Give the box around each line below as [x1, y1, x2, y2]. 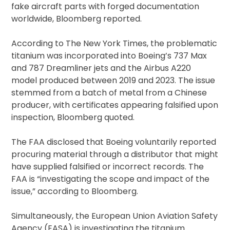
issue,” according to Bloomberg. [11, 185, 139, 198]
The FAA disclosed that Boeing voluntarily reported [11, 136, 217, 148]
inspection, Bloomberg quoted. [11, 111, 135, 124]
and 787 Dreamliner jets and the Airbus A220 [11, 62, 191, 74]
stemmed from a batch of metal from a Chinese [11, 87, 207, 99]
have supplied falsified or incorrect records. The [11, 161, 204, 173]
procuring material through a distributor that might [11, 148, 219, 161]
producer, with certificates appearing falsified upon [11, 99, 219, 111]
